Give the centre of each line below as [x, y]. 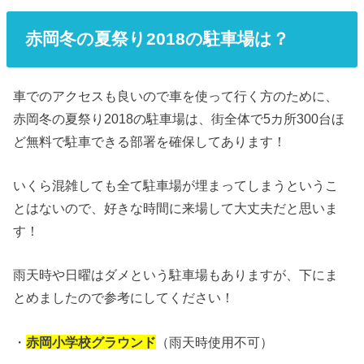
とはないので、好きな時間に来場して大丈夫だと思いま [176, 208]
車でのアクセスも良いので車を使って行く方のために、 [176, 95]
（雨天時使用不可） [215, 342]
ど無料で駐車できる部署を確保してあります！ [150, 141]
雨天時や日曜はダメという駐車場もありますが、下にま [176, 275]
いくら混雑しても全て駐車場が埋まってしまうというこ [176, 185]
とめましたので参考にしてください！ [124, 298]
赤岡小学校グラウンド [91, 342]
